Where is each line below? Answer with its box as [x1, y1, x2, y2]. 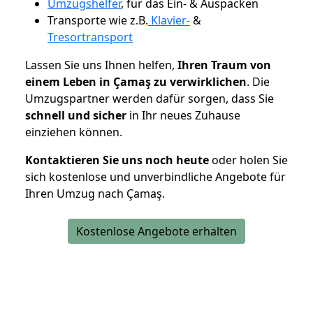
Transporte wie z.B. [48, 12, 148, 28]
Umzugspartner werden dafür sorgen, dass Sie [25, 90, 274, 106]
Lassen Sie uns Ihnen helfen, [25, 57, 177, 73]
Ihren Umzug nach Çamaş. [25, 185, 165, 201]
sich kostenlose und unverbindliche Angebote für [25, 168, 286, 184]
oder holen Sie [209, 152, 288, 168]
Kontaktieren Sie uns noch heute [25, 152, 209, 168]
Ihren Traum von [177, 57, 271, 73]
